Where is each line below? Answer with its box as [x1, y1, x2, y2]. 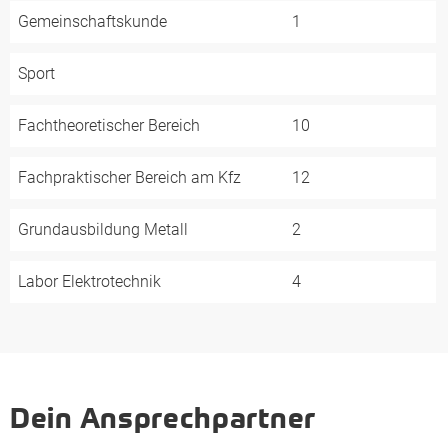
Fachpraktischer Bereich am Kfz [18, 168, 241, 187]
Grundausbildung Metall [18, 220, 188, 239]
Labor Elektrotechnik [18, 272, 161, 291]
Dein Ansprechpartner [10, 401, 316, 435]
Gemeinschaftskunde [18, 12, 167, 31]
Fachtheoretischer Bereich [18, 116, 200, 135]
